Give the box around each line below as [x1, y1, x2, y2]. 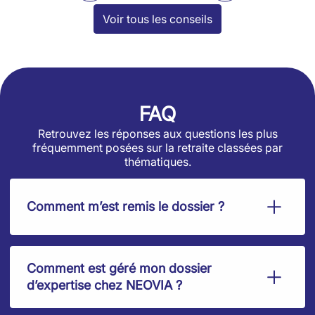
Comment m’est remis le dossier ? [27, 199, 224, 214]
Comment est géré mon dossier [27, 261, 212, 276]
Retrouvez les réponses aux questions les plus [37, 127, 278, 141]
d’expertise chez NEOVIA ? [27, 278, 182, 293]
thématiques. [124, 155, 191, 169]
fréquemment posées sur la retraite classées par [32, 141, 283, 155]
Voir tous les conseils [103, 12, 212, 26]
